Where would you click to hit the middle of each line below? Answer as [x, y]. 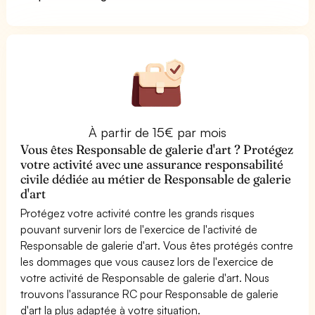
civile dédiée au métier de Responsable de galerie [156, 179]
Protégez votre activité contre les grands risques [138, 213]
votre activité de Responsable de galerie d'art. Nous [145, 277]
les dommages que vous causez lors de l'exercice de [147, 261]
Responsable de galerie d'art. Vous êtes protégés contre [157, 245]
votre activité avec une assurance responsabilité [152, 164]
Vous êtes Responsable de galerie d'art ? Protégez [157, 149]
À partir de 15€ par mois [157, 132]
